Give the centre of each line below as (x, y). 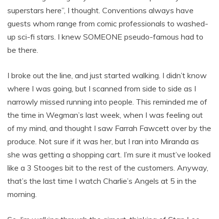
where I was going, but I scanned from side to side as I (102, 88)
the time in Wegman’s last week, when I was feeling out (105, 115)
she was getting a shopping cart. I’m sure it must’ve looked (109, 154)
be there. (23, 50)
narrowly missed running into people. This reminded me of (107, 102)
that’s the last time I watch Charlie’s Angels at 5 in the (102, 181)
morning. (22, 194)
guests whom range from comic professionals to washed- (108, 23)
